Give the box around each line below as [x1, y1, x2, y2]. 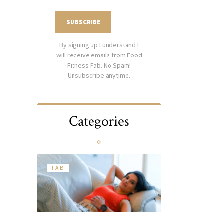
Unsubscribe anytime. [68, 71, 130, 80]
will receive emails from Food [56, 50, 142, 59]
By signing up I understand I [59, 40, 139, 49]
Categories [69, 111, 129, 131]
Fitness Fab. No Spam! [67, 60, 131, 70]
